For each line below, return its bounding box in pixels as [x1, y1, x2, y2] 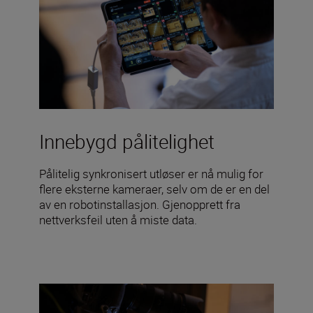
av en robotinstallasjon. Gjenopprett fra [39, 196, 240, 212]
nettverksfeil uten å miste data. [39, 211, 197, 228]
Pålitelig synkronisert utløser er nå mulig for [39, 165, 263, 182]
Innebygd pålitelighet [39, 127, 214, 154]
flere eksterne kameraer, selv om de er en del [39, 180, 270, 197]
